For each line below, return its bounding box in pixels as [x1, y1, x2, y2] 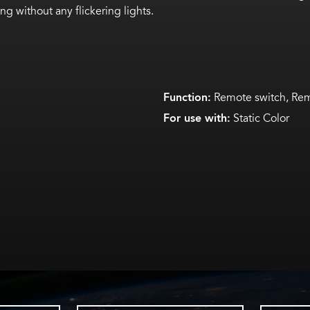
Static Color [230, 110, 289, 127]
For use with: [163, 110, 230, 127]
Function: [163, 89, 211, 107]
